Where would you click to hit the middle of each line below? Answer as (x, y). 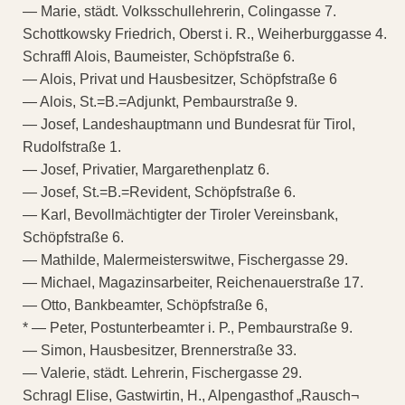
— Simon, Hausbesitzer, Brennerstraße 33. (160, 350)
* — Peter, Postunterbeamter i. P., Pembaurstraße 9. (188, 327)
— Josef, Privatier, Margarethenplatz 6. (146, 169)
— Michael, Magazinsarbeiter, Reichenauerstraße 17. (193, 282)
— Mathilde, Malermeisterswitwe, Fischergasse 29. (185, 259)
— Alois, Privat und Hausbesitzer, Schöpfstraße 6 (180, 79)
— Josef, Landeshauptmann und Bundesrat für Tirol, (189, 124)
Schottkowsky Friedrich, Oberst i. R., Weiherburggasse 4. (205, 33)
